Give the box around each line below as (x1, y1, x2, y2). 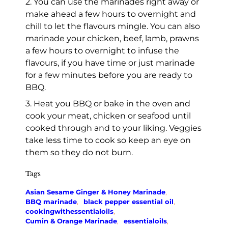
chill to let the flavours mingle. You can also (25, 21, 200, 31)
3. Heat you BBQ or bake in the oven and (25, 98, 190, 108)
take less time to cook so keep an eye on (25, 135, 191, 145)
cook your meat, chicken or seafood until (25, 110, 191, 121)
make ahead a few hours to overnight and (25, 9, 196, 19)
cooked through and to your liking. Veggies (25, 123, 202, 133)
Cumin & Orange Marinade (25, 216, 117, 225)
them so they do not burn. (25, 147, 133, 157)
